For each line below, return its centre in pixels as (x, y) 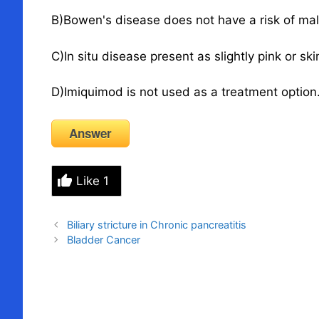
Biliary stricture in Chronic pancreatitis (156, 224)
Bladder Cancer (103, 239)
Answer (90, 133)
